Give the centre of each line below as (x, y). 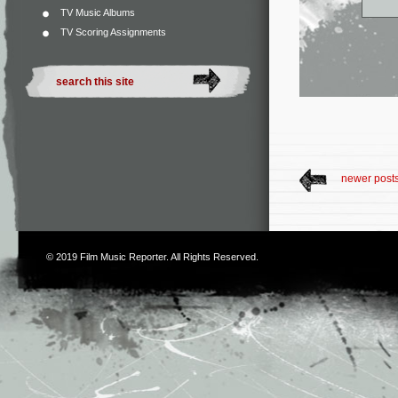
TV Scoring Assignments (113, 32)
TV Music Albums (98, 12)
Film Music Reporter (123, 257)
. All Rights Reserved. (212, 257)
